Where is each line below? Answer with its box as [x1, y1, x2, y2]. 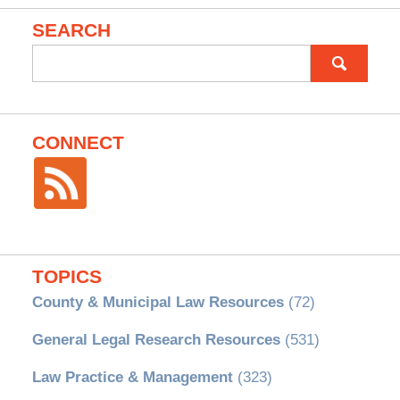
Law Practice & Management [31, 369, 233, 387]
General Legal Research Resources [31, 331, 280, 349]
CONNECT [31, 131, 124, 154]
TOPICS [31, 266, 102, 288]
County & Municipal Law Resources [31, 294, 284, 312]
